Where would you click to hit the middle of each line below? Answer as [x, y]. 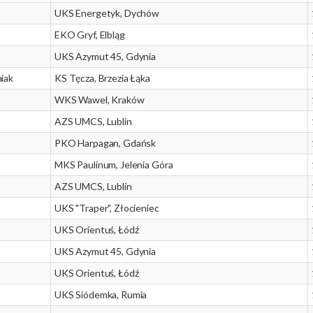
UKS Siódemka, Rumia [101, 294]
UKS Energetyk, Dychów [107, 13]
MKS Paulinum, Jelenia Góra [114, 165]
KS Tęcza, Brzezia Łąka [102, 78]
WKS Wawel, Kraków [100, 100]
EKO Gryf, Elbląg [90, 35]
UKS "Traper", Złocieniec [107, 208]
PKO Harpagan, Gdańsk [105, 143]
